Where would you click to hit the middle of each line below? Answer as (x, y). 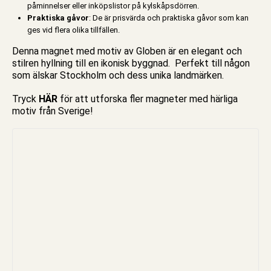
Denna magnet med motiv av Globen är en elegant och (127, 51)
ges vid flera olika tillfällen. (73, 30)
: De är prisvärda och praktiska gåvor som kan (169, 18)
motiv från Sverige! (53, 111)
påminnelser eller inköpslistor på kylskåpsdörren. (113, 6)
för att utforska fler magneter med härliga (148, 99)
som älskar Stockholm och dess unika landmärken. (118, 75)
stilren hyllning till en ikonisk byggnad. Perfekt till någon (131, 63)
